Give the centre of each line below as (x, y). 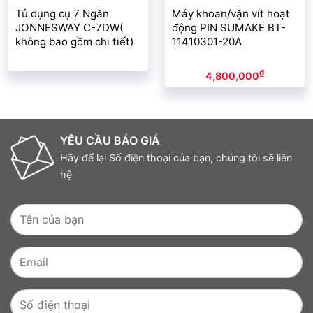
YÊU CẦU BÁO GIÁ (110, 141)
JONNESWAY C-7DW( (70, 28)
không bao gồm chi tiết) (75, 42)
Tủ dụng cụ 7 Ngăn (62, 14)
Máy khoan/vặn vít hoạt (231, 14)
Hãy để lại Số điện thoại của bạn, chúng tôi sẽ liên (176, 158)
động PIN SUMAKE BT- (229, 28)
